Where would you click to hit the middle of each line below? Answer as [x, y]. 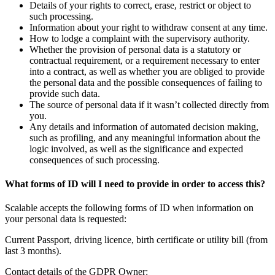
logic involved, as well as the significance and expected [136, 149]
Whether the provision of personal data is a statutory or [135, 49]
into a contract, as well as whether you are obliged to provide [147, 71]
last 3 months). [33, 251]
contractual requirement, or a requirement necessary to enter [145, 60]
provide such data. [65, 93]
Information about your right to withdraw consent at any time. [149, 27]
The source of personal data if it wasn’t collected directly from [149, 104]
